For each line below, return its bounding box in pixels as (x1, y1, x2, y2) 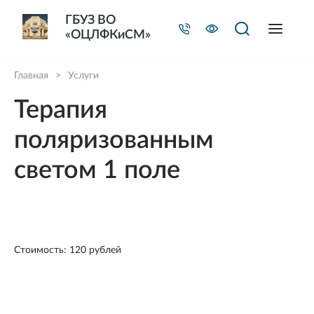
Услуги (68, 71, 99, 81)
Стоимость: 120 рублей (14, 245, 121, 255)
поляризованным (14, 128, 214, 153)
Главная (14, 71, 48, 81)
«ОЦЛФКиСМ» (65, 29, 151, 41)
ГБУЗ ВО (65, 14, 116, 27)
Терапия (14, 97, 107, 123)
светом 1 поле (14, 158, 180, 183)
